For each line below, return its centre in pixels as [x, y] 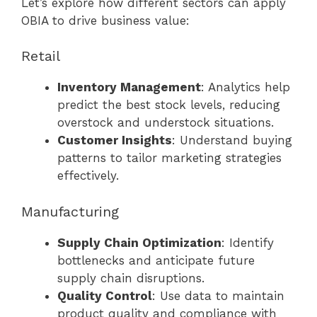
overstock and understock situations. [166, 123]
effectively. [88, 176]
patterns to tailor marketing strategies [169, 158]
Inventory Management [129, 87]
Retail [41, 56]
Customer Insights [115, 140]
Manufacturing [70, 211]
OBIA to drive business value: [105, 20]
